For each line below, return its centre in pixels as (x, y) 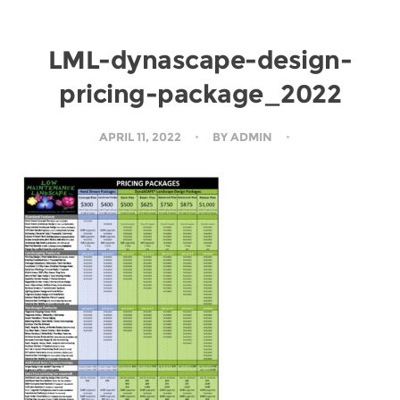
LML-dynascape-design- (200, 60)
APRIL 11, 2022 (142, 137)
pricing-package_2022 (200, 94)
